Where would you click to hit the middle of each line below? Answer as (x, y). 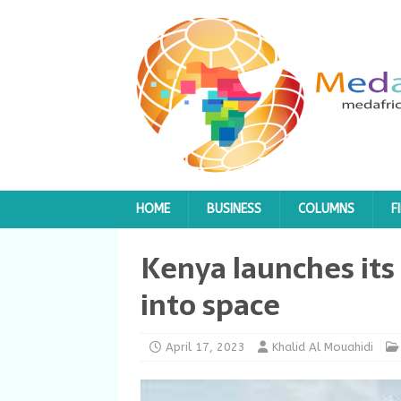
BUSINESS (234, 209)
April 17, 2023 (205, 347)
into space (210, 305)
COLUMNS (326, 209)
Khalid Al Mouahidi (323, 347)
